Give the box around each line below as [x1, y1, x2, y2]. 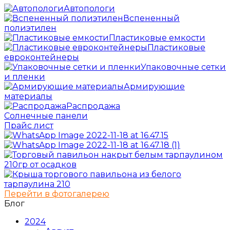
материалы [4, 91, 52, 102]
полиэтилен [4, 23, 56, 33]
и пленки [4, 72, 45, 82]
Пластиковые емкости [109, 33, 205, 43]
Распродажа [66, 101, 120, 111]
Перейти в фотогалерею [4, 189, 109, 199]
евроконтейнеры [4, 52, 79, 63]
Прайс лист [4, 121, 53, 131]
